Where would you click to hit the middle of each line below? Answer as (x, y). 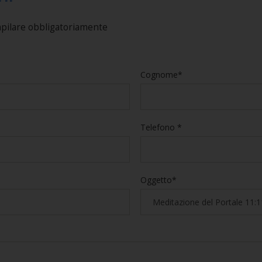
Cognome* (161, 74)
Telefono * (161, 127)
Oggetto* (158, 180)
